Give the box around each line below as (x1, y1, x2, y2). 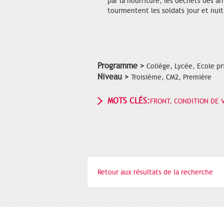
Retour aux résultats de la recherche (97, 167, 213, 176)
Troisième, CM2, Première (131, 72, 211, 81)
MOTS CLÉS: (107, 95, 150, 106)
